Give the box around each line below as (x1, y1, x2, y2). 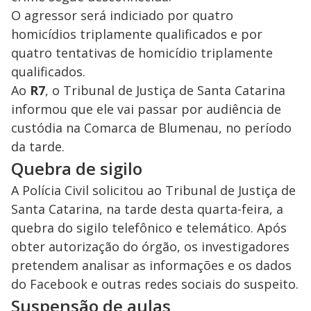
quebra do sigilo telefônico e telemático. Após (11, 219, 287, 237)
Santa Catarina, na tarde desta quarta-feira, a (11, 201, 283, 218)
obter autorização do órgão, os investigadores (11, 238, 289, 255)
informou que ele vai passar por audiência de (11, 101, 281, 118)
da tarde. (11, 138, 65, 155)
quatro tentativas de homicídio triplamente (11, 44, 273, 62)
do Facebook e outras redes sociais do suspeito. (11, 276, 299, 293)
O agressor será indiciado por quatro (11, 7, 233, 24)
